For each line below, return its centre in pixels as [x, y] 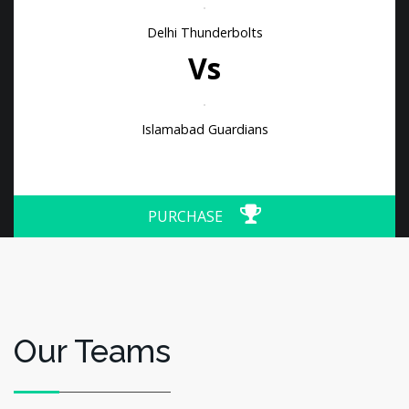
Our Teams [92, 351]
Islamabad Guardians [204, 129]
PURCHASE [187, 216]
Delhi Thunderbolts [204, 32]
